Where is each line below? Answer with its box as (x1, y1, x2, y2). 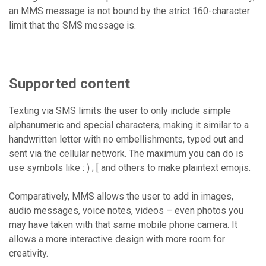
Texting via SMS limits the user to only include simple (9, 105, 231, 116)
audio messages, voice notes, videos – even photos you (9, 205, 243, 216)
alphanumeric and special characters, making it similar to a (9, 119, 249, 131)
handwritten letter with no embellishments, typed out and (9, 134, 243, 145)
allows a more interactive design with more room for (9, 233, 225, 245)
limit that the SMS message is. (9, 20, 136, 31)
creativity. (9, 248, 48, 259)
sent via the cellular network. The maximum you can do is (9, 148, 243, 159)
